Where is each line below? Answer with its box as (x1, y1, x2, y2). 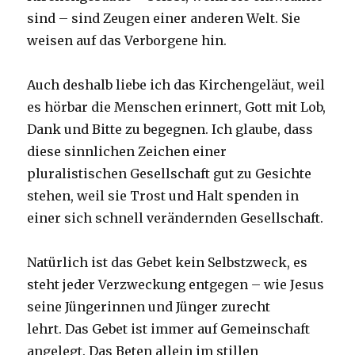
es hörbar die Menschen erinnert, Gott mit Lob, (27, 99, 326, 116)
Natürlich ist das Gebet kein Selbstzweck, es (27, 254, 308, 271)
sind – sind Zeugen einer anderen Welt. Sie (27, 10, 301, 27)
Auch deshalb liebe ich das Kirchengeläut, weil (27, 77, 326, 94)
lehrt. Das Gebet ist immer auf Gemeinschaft (27, 321, 311, 338)
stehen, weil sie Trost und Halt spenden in (27, 188, 300, 204)
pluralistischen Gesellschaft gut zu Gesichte (27, 166, 312, 182)
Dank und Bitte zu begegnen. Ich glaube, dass (27, 121, 314, 138)
